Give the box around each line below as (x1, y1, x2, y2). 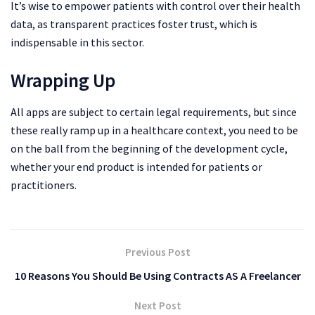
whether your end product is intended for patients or (11, 159, 262, 174)
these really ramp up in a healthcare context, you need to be (11, 122, 298, 137)
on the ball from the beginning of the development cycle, (11, 141, 288, 155)
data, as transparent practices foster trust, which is (11, 17, 257, 32)
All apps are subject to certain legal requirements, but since (11, 104, 297, 119)
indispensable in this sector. (11, 35, 144, 50)
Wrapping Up (11, 67, 115, 92)
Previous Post (124, 245, 191, 259)
